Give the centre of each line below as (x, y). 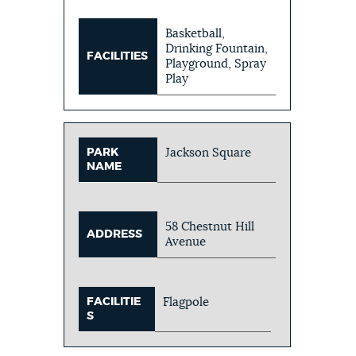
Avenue (186, 242)
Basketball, (195, 33)
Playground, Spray (216, 64)
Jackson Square (209, 153)
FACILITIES (118, 56)
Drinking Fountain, (217, 48)
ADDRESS (115, 234)
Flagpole (186, 302)
